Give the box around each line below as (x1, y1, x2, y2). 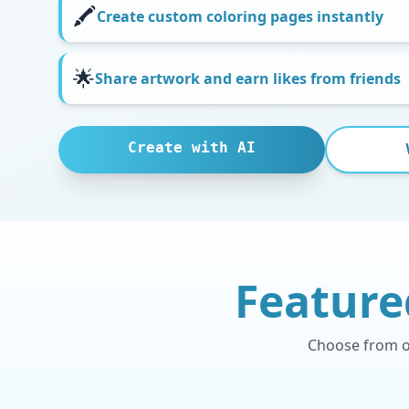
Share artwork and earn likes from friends (95, 68, 401, 89)
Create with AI (128, 139, 256, 156)
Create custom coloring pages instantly (97, 6, 383, 26)
